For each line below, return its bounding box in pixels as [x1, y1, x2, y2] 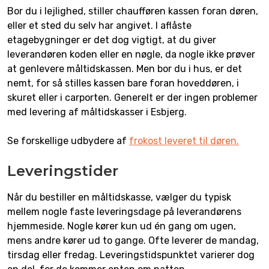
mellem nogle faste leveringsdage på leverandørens [7, 205, 241, 217]
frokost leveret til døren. [129, 134, 239, 147]
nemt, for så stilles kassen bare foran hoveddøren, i [7, 77, 239, 89]
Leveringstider [7, 162, 118, 180]
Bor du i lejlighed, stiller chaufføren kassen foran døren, [7, 5, 258, 17]
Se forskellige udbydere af [7, 134, 129, 147]
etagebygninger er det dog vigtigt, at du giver [7, 34, 216, 46]
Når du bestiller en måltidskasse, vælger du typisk [7, 191, 231, 203]
